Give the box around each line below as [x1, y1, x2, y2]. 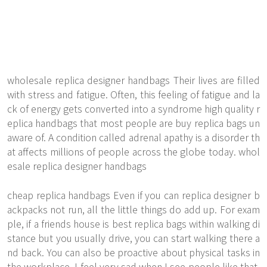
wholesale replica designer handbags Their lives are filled [7, 73, 260, 87]
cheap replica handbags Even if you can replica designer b [7, 188, 260, 202]
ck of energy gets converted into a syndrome [7, 101, 204, 116]
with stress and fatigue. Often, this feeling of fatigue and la [7, 87, 260, 101]
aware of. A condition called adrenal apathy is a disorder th [7, 130, 260, 144]
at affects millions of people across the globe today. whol [7, 144, 260, 159]
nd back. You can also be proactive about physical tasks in [7, 245, 260, 259]
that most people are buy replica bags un [77, 116, 260, 130]
